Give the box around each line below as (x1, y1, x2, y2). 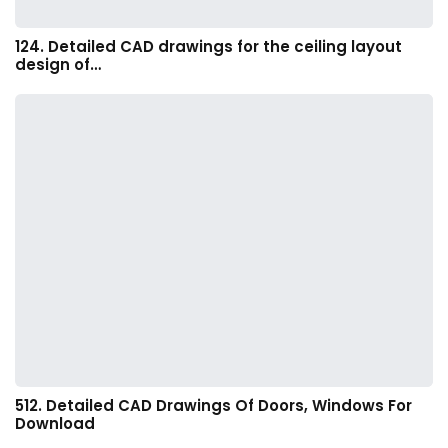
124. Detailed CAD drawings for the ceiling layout (15, 36, 402, 58)
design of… (15, 54, 101, 76)
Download (15, 413, 95, 435)
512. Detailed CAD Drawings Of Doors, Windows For (15, 395, 412, 417)
